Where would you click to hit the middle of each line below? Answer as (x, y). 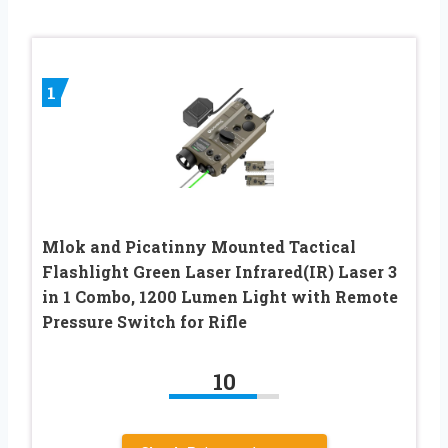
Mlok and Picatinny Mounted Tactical (199, 246)
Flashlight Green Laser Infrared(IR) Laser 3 (219, 271)
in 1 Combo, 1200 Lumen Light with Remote (220, 296)
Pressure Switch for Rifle (144, 321)
